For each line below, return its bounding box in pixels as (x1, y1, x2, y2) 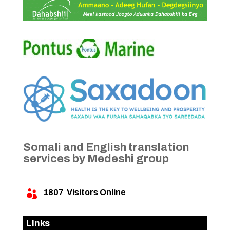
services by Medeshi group (23, 152, 169, 165)
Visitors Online (63, 187, 126, 197)
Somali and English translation (23, 141, 189, 154)
